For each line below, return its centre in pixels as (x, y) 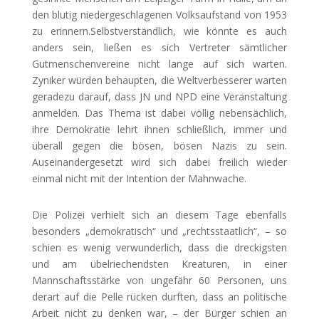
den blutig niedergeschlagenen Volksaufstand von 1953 (159, 15)
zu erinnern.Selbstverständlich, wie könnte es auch (159, 31)
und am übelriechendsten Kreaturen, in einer (159, 264)
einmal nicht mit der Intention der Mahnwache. (139, 178)
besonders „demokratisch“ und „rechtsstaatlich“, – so (159, 231)
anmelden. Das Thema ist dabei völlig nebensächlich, (159, 113)
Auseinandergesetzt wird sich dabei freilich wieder (159, 162)
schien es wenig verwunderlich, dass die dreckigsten (159, 247)
